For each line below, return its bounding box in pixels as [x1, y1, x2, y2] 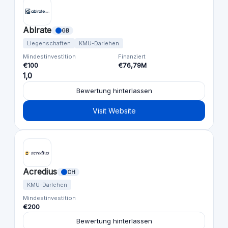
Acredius [23, 166, 57, 177]
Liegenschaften [27, 40, 71, 47]
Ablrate [23, 25, 51, 36]
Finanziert [118, 53, 146, 61]
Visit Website [92, 106, 136, 116]
